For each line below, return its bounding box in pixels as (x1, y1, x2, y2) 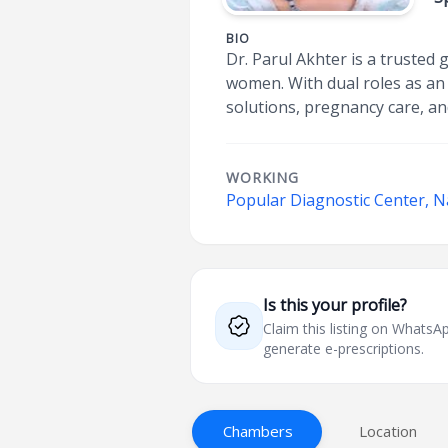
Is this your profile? (263, 294, 408, 316)
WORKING (226, 168, 299, 187)
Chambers (223, 421, 294, 441)
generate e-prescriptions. (263, 339, 425, 358)
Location (359, 421, 418, 441)
